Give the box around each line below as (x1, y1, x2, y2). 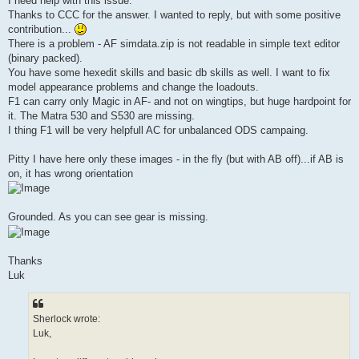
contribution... (8, 22, 75, 35)
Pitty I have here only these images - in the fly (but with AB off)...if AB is (8, 152, 344, 165)
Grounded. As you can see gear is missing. (8, 211, 208, 224)
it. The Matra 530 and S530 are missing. (8, 109, 195, 122)
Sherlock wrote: (33, 313, 100, 325)
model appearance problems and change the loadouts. (8, 80, 259, 93)
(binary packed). (8, 51, 83, 64)
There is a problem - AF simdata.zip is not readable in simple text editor (8, 37, 340, 50)
